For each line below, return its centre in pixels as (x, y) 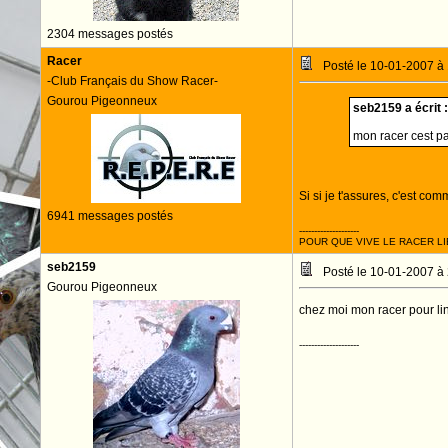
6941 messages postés (109, 216)
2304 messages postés (109, 34)
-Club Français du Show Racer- (132, 81)
